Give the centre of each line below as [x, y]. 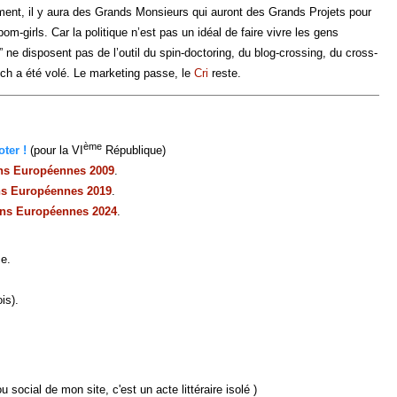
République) [134, 151]
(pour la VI [55, 151]
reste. [225, 74]
